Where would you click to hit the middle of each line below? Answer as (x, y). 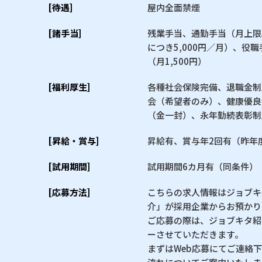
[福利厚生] (69, 87)
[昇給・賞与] (73, 140)
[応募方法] (69, 192)
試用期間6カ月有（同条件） (203, 166)
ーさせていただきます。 (195, 234)
